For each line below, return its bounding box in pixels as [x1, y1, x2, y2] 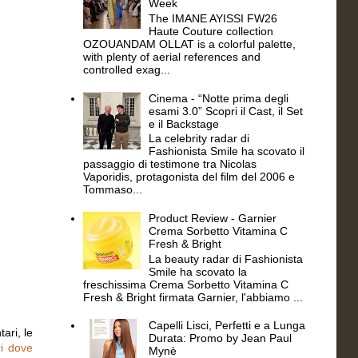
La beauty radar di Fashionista [149, 252, 304, 265]
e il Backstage [149, 117, 220, 130]
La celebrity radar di [149, 132, 250, 145]
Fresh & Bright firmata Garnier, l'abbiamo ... [82, 290, 303, 304]
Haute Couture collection [149, 24, 274, 38]
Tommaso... [82, 183, 142, 197]
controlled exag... [82, 62, 170, 76]
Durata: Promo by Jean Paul [149, 332, 292, 345]
